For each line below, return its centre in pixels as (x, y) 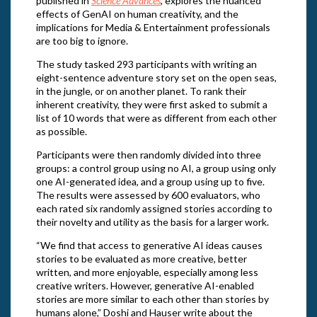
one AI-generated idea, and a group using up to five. (150, 181)
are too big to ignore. (82, 40)
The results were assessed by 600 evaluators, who (148, 195)
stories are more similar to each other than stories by (152, 299)
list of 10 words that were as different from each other (156, 117)
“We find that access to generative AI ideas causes (149, 245)
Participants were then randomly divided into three (148, 154)
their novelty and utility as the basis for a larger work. (152, 221)
